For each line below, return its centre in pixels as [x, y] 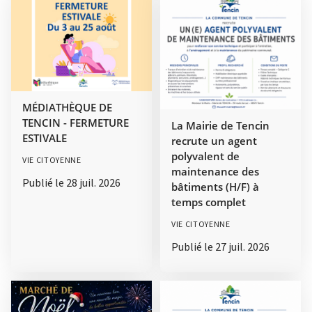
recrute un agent [214, 141]
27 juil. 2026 [242, 247]
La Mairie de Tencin [220, 126]
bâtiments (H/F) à [215, 187]
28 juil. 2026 [93, 182]
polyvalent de [205, 156]
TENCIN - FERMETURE [76, 122]
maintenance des [215, 172]
